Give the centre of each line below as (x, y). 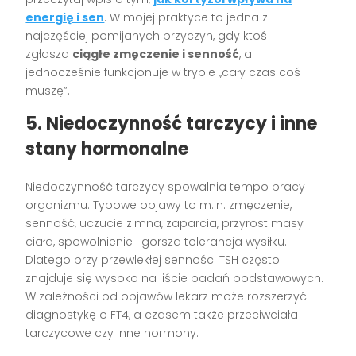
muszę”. (48, 90)
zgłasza (49, 54)
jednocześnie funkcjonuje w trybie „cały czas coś (163, 72)
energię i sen (65, 17)
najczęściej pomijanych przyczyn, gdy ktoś (147, 35)
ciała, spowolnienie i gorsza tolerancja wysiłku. (157, 241)
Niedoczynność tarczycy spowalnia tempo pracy (166, 186)
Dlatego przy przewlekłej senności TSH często (153, 259)
